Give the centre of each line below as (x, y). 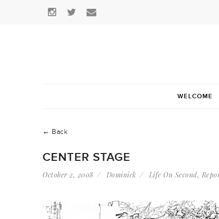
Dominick (121, 175)
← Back (55, 132)
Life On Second (173, 175)
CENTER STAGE (87, 157)
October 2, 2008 (68, 175)
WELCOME (195, 96)
